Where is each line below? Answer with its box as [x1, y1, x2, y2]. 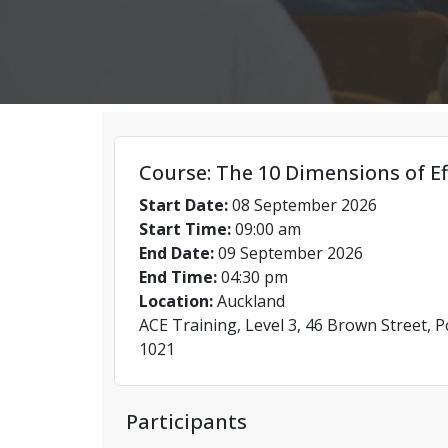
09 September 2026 [214, 241, 363, 264]
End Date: [139, 241, 214, 264]
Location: [139, 289, 213, 312]
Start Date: [139, 193, 228, 216]
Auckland [213, 289, 285, 312]
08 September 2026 [228, 193, 377, 216]
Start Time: [139, 217, 231, 240]
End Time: [139, 265, 217, 288]
